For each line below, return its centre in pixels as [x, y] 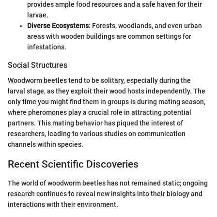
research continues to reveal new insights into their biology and [105, 194]
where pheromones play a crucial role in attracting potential [100, 113]
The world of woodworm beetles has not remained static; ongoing [108, 183]
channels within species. [46, 145]
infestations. [47, 47]
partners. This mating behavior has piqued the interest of [95, 123]
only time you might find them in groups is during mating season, [107, 102]
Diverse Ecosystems [58, 26]
